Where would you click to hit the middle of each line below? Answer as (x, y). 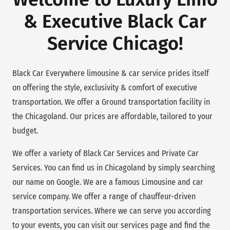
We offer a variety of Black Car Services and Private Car (106, 153)
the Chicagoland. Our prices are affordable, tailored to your (112, 116)
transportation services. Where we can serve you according (112, 210)
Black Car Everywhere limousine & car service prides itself (111, 73)
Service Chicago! (115, 43)
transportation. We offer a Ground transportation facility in (111, 102)
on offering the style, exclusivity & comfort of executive (105, 87)
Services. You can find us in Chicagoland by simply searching (114, 167)
